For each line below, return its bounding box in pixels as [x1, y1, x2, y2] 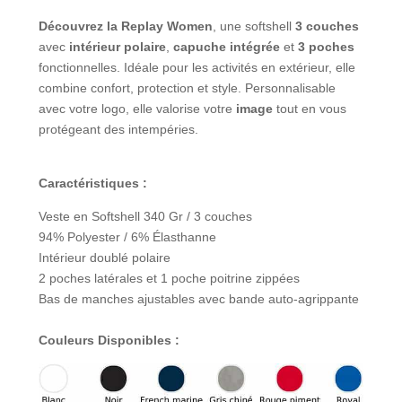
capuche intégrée [173, 39, 281, 55]
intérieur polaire [69, 39, 167, 55]
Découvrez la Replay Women [39, 19, 214, 34]
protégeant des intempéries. [39, 122, 199, 137]
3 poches [298, 39, 355, 55]
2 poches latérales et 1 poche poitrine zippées [39, 271, 301, 286]
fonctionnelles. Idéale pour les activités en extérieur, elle [39, 60, 356, 75]
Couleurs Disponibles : [39, 333, 180, 348]
